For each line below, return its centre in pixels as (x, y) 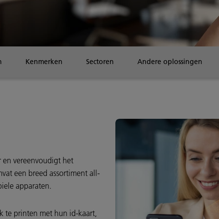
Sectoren (100, 62)
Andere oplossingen (170, 62)
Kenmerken (44, 62)
